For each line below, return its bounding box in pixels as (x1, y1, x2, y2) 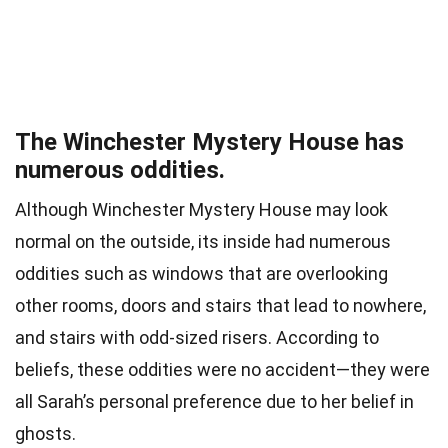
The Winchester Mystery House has (15, 128, 404, 157)
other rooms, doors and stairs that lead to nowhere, (15, 295, 426, 317)
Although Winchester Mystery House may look (15, 199, 388, 221)
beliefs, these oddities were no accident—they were (15, 359, 430, 381)
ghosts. (15, 423, 76, 445)
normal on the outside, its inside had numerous (15, 231, 391, 253)
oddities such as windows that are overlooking (15, 263, 388, 285)
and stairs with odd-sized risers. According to (15, 327, 379, 349)
